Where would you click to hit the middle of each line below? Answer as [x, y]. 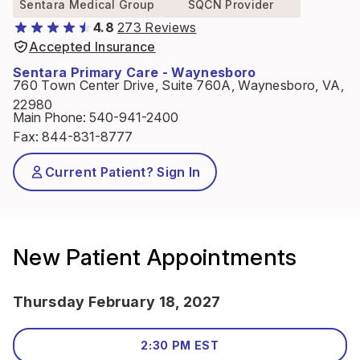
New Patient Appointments [155, 257]
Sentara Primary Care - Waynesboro [135, 72]
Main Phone [48, 117]
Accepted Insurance [92, 47]
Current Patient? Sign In [123, 172]
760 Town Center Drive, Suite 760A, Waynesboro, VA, [179, 85]
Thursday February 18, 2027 [117, 302]
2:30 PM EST [180, 345]
